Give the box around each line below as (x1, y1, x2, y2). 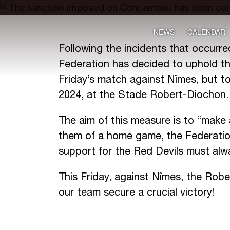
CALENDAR (187, 27, 225, 37)
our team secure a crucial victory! (59, 186, 214, 198)
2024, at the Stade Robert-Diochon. (59, 88, 228, 101)
